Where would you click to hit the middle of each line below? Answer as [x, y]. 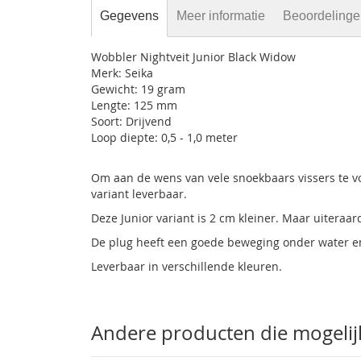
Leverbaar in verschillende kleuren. [187, 266]
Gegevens [130, 16]
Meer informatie [221, 16]
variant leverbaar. [139, 194]
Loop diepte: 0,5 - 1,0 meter [165, 137]
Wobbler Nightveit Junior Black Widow [194, 57]
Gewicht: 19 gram [139, 89]
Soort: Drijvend [132, 121]
